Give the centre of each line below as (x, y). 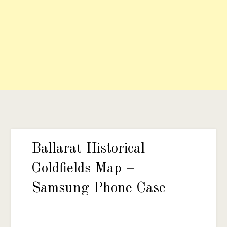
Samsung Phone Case (99, 189)
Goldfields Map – (83, 169)
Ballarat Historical (88, 149)
